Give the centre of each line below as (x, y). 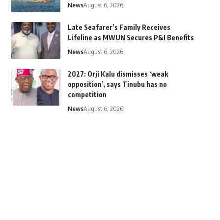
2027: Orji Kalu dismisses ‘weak (118, 74)
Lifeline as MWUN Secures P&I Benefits (131, 38)
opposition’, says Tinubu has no (117, 84)
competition (87, 95)
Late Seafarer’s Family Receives (119, 27)
